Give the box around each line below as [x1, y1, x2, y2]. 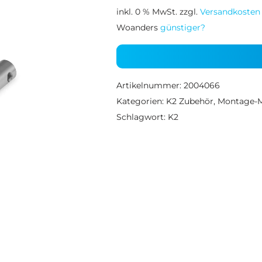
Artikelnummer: [116, 80, 184, 91]
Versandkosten [199, 6, 260, 17]
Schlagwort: [116, 112, 168, 122]
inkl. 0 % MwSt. [116, 6, 177, 17]
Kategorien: [116, 96, 166, 106]
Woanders [116, 22, 160, 33]
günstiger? [160, 22, 205, 33]
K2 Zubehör [166, 96, 213, 106]
